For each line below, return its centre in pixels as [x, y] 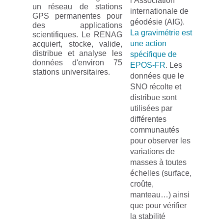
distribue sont [153, 97]
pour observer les [160, 141]
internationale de [159, 11]
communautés [155, 130]
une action [148, 43]
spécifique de [153, 54]
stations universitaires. [71, 72]
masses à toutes [158, 162]
